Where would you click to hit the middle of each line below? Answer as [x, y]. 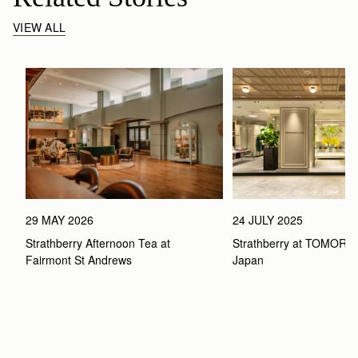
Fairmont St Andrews [80, 260]
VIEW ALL [40, 27]
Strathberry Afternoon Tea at [98, 243]
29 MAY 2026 [60, 220]
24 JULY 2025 [267, 220]
